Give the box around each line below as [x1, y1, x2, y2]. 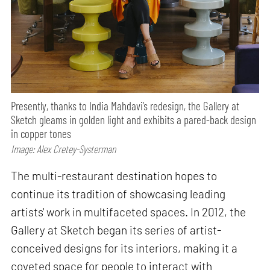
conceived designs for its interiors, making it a [11, 240, 238, 255]
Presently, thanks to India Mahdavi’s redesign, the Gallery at [11, 98, 240, 113]
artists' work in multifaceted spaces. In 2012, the [11, 204, 246, 219]
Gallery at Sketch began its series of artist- [11, 222, 222, 237]
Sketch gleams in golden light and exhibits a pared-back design [11, 112, 257, 127]
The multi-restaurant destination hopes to [11, 168, 218, 183]
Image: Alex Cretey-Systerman [11, 142, 116, 155]
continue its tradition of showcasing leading [11, 186, 226, 201]
